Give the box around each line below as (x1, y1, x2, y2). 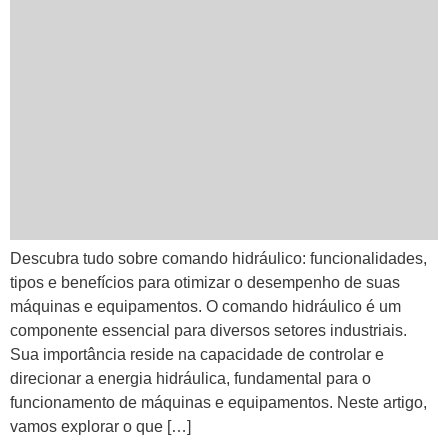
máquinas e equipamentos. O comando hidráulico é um (10, 298, 401, 316)
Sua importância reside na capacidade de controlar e (10, 346, 384, 364)
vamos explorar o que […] (10, 418, 191, 436)
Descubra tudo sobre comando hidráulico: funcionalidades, (10, 250, 427, 268)
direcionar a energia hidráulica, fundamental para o (10, 370, 371, 388)
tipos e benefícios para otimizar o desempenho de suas (10, 274, 400, 292)
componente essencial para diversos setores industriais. (10, 322, 407, 340)
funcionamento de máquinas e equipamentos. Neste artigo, (10, 394, 427, 412)
